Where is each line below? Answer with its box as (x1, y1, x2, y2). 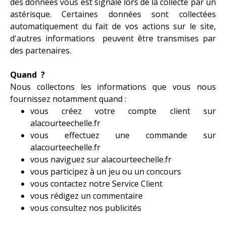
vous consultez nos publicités (30, 202, 141, 213)
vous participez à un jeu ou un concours (30, 165, 181, 177)
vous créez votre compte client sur (30, 105, 216, 117)
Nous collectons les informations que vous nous (10, 81, 216, 92)
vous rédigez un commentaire (30, 190, 143, 201)
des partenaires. (10, 44, 71, 56)
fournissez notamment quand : (10, 93, 126, 104)
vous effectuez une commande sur (30, 129, 216, 141)
